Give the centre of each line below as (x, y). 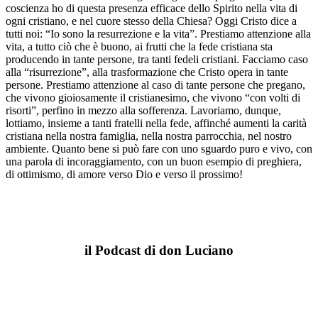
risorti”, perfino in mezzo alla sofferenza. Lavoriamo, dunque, (143, 111)
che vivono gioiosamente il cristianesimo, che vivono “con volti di (153, 98)
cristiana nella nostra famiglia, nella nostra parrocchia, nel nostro (149, 136)
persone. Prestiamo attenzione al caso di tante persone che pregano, (155, 85)
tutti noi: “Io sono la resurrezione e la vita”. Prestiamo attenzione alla (158, 34)
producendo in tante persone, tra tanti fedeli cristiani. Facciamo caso (157, 60)
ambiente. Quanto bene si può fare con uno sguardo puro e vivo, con (159, 149)
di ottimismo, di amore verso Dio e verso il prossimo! (124, 175)
